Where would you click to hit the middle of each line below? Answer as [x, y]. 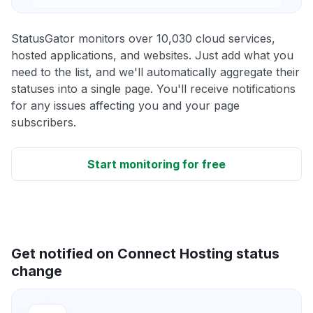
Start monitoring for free [156, 164]
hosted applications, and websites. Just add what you [152, 55]
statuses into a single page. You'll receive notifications [153, 88]
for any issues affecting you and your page [125, 105]
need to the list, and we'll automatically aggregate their [155, 72]
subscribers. [44, 122]
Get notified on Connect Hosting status [145, 253]
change [37, 271]
